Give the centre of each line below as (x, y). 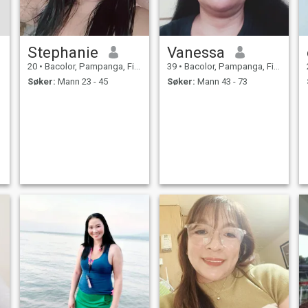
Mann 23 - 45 (81, 82)
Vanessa (196, 52)
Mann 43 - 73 (221, 82)
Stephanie (63, 52)
